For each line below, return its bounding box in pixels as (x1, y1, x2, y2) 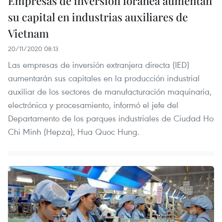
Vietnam (8, 26, 49, 41)
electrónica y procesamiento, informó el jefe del (8, 99, 178, 111)
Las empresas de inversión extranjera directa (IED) (8, 59, 189, 71)
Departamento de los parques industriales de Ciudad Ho (8, 112, 214, 124)
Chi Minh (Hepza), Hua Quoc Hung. (8, 126, 139, 138)
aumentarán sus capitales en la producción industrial (8, 72, 200, 84)
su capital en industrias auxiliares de (8, 9, 188, 25)
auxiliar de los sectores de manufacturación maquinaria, (8, 86, 212, 98)
